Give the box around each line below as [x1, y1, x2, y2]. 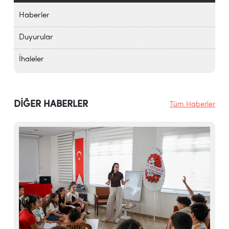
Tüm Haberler [170, 101, 216, 109]
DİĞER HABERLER [13, 99, 88, 109]
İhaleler [18, 55, 44, 63]
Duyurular [18, 33, 53, 41]
